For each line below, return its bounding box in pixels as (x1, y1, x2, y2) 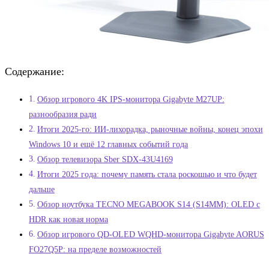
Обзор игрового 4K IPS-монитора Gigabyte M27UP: (37, 95, 225, 104)
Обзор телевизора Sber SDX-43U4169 (37, 155, 173, 165)
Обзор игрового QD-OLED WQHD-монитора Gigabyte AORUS (37, 230, 264, 240)
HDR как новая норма (29, 215, 108, 225)
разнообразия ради (29, 110, 97, 119)
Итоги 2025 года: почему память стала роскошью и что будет (37, 170, 257, 180)
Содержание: (5, 65, 64, 78)
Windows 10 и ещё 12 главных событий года (29, 140, 188, 150)
